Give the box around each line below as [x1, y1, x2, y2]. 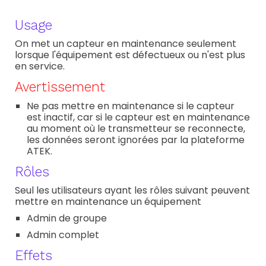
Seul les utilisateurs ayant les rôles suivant [15, 183, 211, 197]
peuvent [211, 183, 251, 197]
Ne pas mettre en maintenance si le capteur [27, 99, 235, 113]
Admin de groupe [27, 211, 110, 225]
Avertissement [15, 79, 106, 95]
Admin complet [27, 228, 102, 242]
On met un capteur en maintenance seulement [15, 37, 237, 50]
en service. [15, 59, 68, 73]
